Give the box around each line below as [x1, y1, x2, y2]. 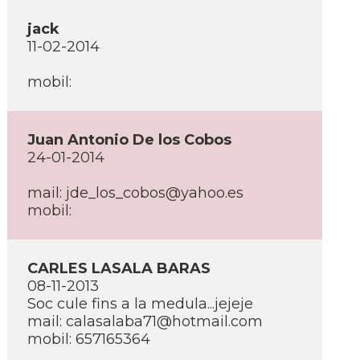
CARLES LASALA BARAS [27, 260, 211, 277]
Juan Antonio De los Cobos [27, 131, 231, 149]
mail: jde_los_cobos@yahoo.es [27, 184, 243, 202]
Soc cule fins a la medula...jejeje [27, 295, 253, 313]
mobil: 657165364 [27, 330, 150, 348]
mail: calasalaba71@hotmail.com [27, 313, 263, 330]
